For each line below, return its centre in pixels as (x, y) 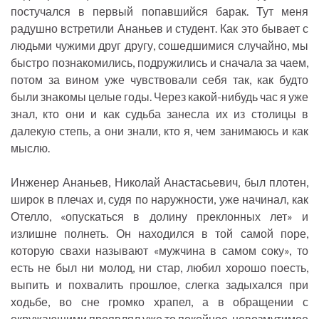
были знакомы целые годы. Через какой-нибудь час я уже (159, 97)
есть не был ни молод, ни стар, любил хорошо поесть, (159, 268)
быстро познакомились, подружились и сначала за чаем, (159, 63)
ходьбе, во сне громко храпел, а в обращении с (159, 302)
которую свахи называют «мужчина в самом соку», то (159, 251)
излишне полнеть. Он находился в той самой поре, (159, 234)
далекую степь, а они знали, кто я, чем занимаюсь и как (159, 131)
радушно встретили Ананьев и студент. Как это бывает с (159, 28)
